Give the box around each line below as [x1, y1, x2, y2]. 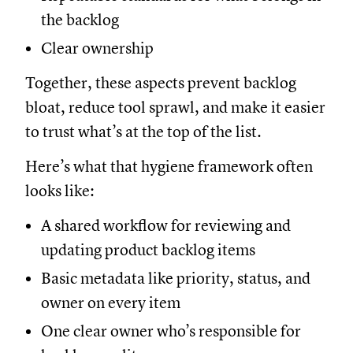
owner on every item [41, 292, 180, 313]
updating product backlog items [41, 240, 255, 260]
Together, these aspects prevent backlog [25, 72, 296, 93]
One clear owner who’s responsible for [41, 321, 301, 341]
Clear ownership [41, 38, 154, 58]
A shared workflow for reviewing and [41, 215, 291, 236]
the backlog [41, 9, 119, 30]
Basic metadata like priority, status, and [41, 268, 310, 288]
